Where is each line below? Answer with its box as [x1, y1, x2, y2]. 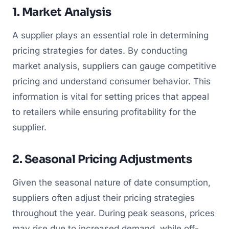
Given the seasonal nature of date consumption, [12, 177, 211, 188]
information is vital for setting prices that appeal [12, 91, 209, 102]
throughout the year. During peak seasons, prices [12, 208, 215, 218]
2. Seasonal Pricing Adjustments [12, 152, 192, 166]
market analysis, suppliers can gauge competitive [12, 60, 216, 71]
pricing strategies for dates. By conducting [12, 45, 187, 56]
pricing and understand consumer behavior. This [12, 76, 211, 86]
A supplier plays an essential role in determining [12, 30, 209, 40]
